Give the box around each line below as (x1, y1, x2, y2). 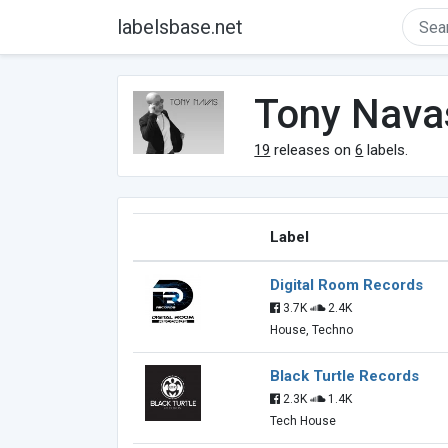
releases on (270, 141, 356, 159)
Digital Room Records (270, 276, 423, 294)
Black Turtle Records (270, 367, 419, 385)
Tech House (270, 414, 336, 428)
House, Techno (270, 323, 353, 337)
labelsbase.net (117, 15, 243, 39)
